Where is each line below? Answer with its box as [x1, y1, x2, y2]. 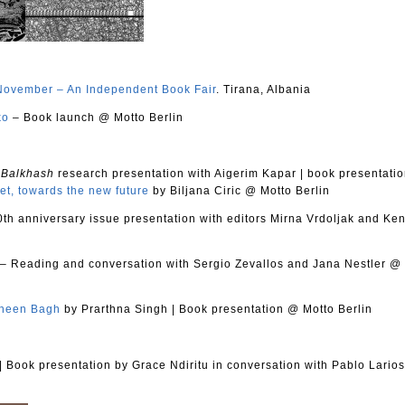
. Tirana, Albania [216, 82, 311, 96]
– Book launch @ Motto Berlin [9, 110, 184, 124]
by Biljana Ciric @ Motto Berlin [149, 184, 330, 197]
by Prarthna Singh [61, 302, 172, 316]
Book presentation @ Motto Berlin [175, 302, 372, 316]
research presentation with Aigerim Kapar [54, 166, 300, 180]
